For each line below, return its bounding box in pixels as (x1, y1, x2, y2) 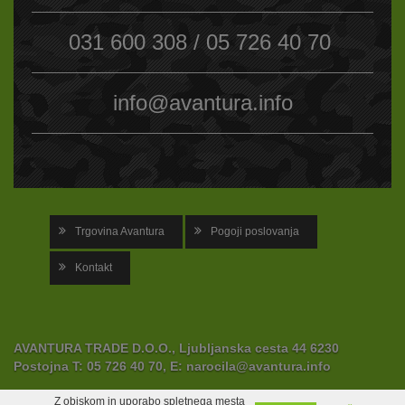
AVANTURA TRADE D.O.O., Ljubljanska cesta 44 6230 (14, 341, 339, 356)
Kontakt (75, 260, 112, 274)
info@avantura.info (112, 89, 293, 115)
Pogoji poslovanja (211, 224, 299, 238)
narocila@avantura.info (186, 359, 331, 374)
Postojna (14, 359, 72, 374)
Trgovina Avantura (75, 224, 165, 238)
